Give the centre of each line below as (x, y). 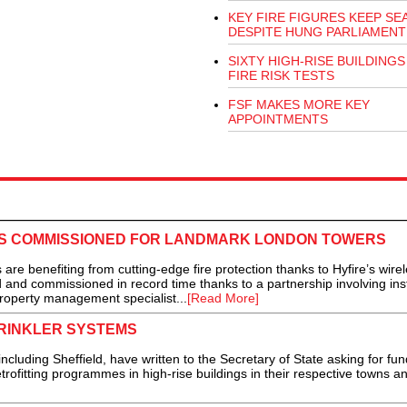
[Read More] (223, 298)
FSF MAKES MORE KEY (298, 105)
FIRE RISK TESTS (281, 76)
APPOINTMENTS (278, 119)
